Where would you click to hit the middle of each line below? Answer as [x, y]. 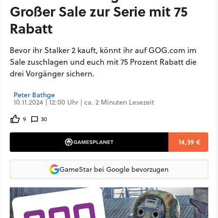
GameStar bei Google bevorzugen [114, 169]
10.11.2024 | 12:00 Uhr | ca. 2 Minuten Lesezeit [84, 102]
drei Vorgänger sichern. [52, 73]
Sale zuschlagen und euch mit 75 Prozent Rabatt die [103, 62]
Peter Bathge [34, 95]
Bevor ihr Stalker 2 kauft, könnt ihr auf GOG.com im [103, 50]
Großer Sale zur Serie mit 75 [99, 11]
